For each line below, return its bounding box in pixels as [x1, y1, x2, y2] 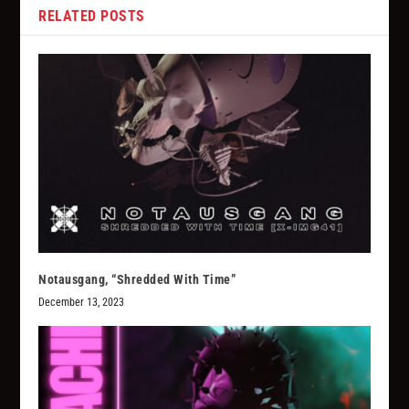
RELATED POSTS [38, 6, 145, 25]
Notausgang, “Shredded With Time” [38, 271, 236, 287]
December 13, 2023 [38, 295, 125, 309]
